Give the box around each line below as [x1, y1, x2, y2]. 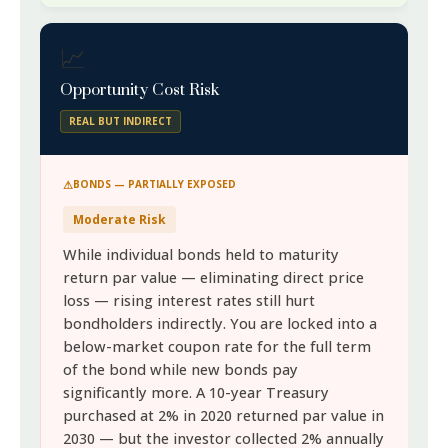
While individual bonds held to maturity [63, 245, 340, 264]
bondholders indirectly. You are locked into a [63, 314, 378, 333]
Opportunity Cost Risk [60, 80, 220, 100]
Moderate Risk [73, 211, 167, 228]
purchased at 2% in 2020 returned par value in [63, 406, 385, 425]
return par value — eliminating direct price [63, 268, 365, 287]
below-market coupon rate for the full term [63, 337, 372, 356]
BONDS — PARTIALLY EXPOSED [73, 177, 237, 191]
